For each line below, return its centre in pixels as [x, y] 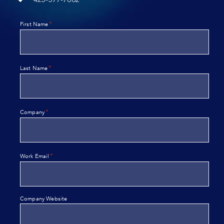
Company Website [43, 199]
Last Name [34, 68]
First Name [34, 24]
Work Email [34, 156]
